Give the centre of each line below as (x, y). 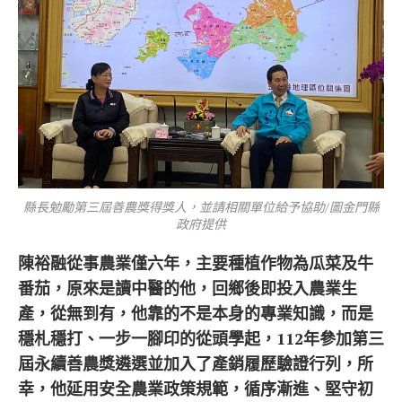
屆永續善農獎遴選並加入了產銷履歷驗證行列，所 (196, 363)
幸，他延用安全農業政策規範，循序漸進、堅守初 (196, 388)
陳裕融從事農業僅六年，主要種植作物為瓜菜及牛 (196, 262)
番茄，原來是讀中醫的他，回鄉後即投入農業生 (188, 288)
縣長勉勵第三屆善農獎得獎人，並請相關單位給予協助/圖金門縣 (201, 206)
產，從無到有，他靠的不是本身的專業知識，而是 (196, 313)
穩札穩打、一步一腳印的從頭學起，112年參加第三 (201, 338)
